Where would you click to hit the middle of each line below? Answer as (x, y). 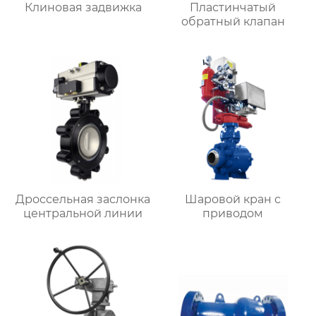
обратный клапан (233, 21)
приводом (233, 214)
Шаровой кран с (233, 200)
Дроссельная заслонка (83, 200)
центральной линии (83, 214)
